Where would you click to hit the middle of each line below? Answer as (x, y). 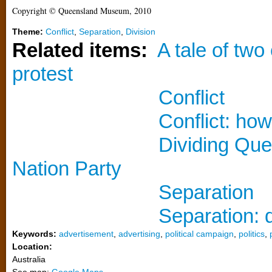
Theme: (29, 32)
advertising (139, 234)
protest (42, 74)
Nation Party (67, 168)
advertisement (86, 234)
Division (141, 32)
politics (252, 234)
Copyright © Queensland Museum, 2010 (82, 11)
